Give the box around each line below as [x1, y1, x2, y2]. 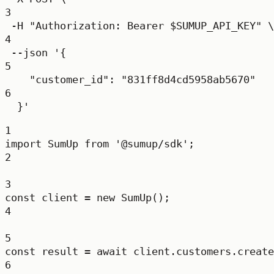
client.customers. [127, 245, 237, 257]
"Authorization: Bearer [29, 20, 170, 32]
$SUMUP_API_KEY [170, 20, 256, 32]
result [42, 245, 78, 257]
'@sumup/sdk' [115, 138, 188, 150]
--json [11, 46, 48, 59]
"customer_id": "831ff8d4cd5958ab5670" [29, 73, 256, 86]
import [5, 138, 42, 150]
